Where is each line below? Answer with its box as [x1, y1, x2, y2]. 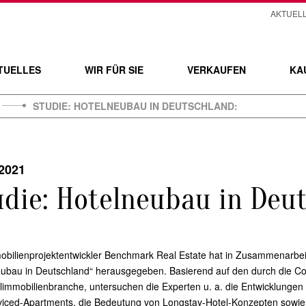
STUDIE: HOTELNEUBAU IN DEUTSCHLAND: [33, 99, 238, 113]
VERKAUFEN [187, 63, 246, 76]
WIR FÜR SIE [85, 63, 143, 76]
